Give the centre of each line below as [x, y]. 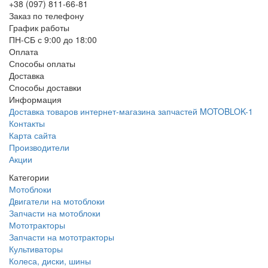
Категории [29, 177]
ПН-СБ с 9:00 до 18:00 [53, 39]
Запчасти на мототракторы [62, 237]
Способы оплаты [42, 63]
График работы [39, 27]
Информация [35, 99]
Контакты [27, 123]
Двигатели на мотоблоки [57, 201]
